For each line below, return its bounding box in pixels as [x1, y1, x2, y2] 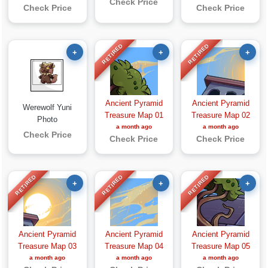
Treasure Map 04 [104, 242, 163, 251]
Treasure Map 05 [191, 242, 250, 251]
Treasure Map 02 [191, 111, 250, 120]
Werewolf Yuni [23, 103, 72, 112]
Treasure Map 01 [104, 111, 163, 120]
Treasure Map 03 [18, 242, 77, 251]
